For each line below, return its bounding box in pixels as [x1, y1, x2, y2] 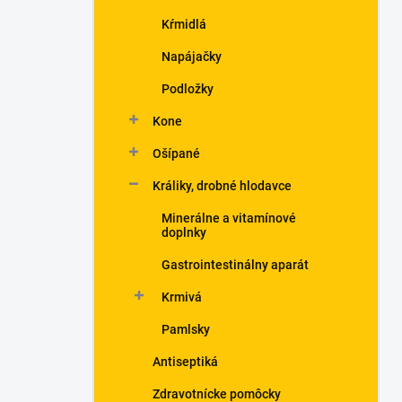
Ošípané [153, 146, 200, 161]
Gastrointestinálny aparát [162, 258, 309, 272]
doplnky [162, 225, 206, 240]
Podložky [162, 82, 214, 96]
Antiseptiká [153, 354, 218, 369]
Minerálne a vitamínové [162, 211, 296, 225]
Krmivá [162, 290, 202, 304]
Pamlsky [162, 322, 210, 336]
